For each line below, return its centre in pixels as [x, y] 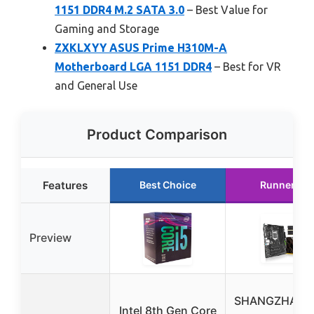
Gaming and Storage [107, 29]
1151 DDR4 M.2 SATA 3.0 [120, 10]
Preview [50, 238]
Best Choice [168, 185]
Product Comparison [157, 135]
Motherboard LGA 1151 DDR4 [133, 67]
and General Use [96, 86]
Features [65, 186]
